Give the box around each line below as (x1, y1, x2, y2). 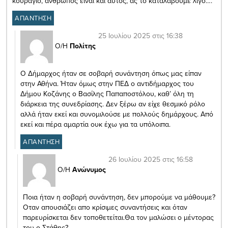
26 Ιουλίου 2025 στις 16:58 (108, 154, 193, 164)
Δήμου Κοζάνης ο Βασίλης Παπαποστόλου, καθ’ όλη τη (20, 88, 194, 99)
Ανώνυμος (72, 164, 106, 175)
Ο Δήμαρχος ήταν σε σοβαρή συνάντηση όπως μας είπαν (20, 68, 202, 78)
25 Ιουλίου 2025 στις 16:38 (98, 30, 183, 41)
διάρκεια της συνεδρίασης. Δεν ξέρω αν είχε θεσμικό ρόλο (20, 98, 205, 109)
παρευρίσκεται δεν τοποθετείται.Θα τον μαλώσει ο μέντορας (23, 212, 214, 222)
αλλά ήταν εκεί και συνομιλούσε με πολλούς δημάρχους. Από (20, 108, 213, 119)
